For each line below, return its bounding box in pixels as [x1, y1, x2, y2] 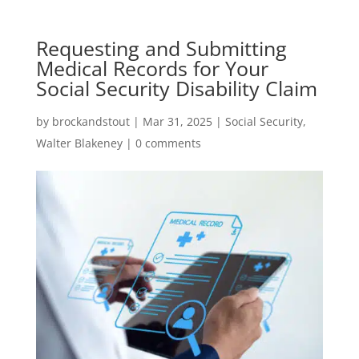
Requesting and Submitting [35, 34, 287, 62]
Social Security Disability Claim [35, 74, 317, 102]
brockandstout [51, 113, 130, 129]
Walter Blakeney [35, 135, 123, 151]
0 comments [135, 135, 201, 151]
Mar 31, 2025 [142, 113, 212, 129]
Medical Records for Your [35, 54, 268, 82]
